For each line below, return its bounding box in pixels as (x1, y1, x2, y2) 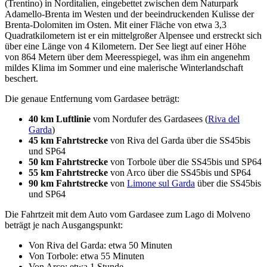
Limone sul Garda (127, 178, 195, 188)
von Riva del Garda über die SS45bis (108, 135, 250, 145)
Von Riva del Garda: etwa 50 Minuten (29, 240, 172, 250)
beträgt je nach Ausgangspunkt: (5, 219, 123, 230)
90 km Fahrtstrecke (29, 178, 108, 188)
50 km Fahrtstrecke (29, 156, 108, 167)
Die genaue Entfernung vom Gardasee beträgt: (5, 93, 179, 104)
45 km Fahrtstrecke (29, 135, 108, 145)
